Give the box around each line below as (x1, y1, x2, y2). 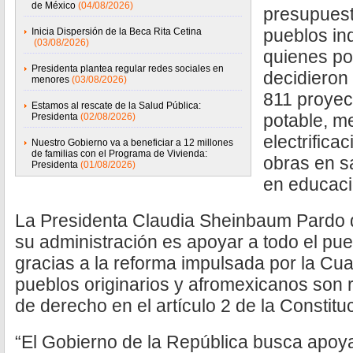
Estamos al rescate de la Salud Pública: (32, 100, 201, 111)
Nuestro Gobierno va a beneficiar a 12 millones (32, 137, 233, 148)
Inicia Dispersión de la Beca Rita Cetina (32, 26, 202, 37)
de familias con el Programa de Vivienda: (32, 148, 207, 159)
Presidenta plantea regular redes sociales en (32, 63, 224, 74)
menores (32, 74, 69, 85)
